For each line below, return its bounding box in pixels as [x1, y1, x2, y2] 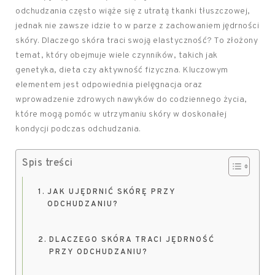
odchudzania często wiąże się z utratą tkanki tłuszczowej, [15, 6, 250, 17]
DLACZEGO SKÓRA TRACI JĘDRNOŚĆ [48, 235, 215, 245]
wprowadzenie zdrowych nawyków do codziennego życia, [15, 95, 247, 105]
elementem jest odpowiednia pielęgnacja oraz [15, 80, 203, 90]
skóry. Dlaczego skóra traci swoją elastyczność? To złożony [15, 36, 258, 46]
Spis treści [22, 157, 73, 169]
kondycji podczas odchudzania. [15, 124, 141, 134]
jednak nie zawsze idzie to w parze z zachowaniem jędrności [15, 21, 259, 31]
